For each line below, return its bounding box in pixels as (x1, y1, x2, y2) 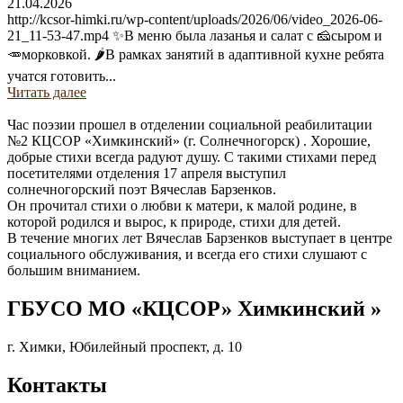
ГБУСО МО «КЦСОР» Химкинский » (7, 296, 381, 320)
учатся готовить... (7, 68, 116, 84)
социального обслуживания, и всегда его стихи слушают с (7, 246, 367, 262)
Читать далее (7, 85, 86, 100)
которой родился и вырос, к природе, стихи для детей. (7, 214, 341, 229)
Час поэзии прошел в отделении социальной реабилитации (7, 117, 372, 132)
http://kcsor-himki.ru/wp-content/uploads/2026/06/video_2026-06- (7, 12, 382, 27)
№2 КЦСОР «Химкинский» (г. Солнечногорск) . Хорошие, (7, 133, 371, 148)
